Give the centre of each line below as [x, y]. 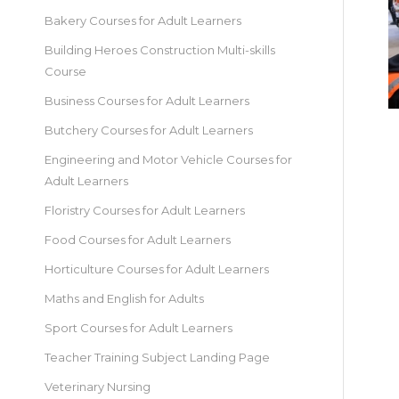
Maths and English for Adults [124, 298]
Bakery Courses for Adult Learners [143, 20]
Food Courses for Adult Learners [138, 240]
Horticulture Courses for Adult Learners [157, 269]
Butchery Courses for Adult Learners [149, 130]
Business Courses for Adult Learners [147, 101]
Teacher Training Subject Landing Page [157, 357]
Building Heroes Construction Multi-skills [160, 50]
